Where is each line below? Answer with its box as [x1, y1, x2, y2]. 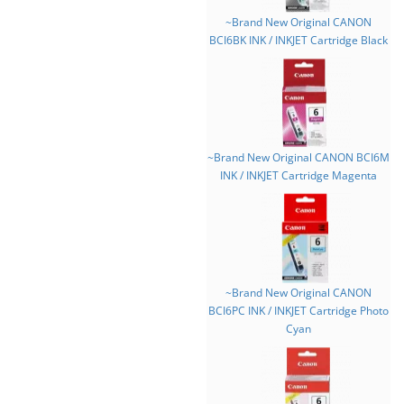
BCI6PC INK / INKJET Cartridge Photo [208, 303, 389, 318]
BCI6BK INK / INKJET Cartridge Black [209, 32, 388, 48]
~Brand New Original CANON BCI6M [207, 150, 390, 165]
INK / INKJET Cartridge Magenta [220, 168, 377, 183]
